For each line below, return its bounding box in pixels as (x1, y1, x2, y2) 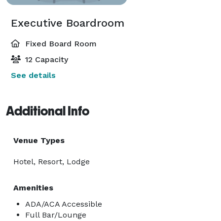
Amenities (13, 183, 53, 192)
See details (11, 70, 56, 80)
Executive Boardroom (11, 16, 124, 29)
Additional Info (6, 103, 89, 118)
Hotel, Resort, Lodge (13, 156, 90, 166)
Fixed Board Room (23, 38, 97, 48)
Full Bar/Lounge (25, 210, 86, 220)
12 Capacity (23, 54, 68, 64)
